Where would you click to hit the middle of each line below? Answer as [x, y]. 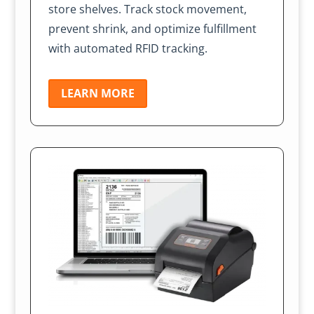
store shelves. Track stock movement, [147, 9]
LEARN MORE [97, 93]
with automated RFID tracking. [128, 48]
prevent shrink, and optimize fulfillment [152, 29]
